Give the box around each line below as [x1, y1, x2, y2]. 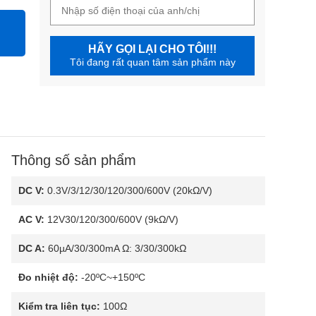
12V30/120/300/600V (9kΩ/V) [44, 214, 178, 225]
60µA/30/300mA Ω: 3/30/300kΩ [45, 243, 186, 254]
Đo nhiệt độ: [18, 272, 78, 283]
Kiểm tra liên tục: [18, 300, 100, 312]
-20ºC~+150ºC [78, 272, 145, 283]
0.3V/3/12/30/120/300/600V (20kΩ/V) [44, 185, 212, 196]
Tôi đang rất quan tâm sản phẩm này [69, 56, 236, 68]
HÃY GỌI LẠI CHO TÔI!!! [88, 43, 217, 55]
